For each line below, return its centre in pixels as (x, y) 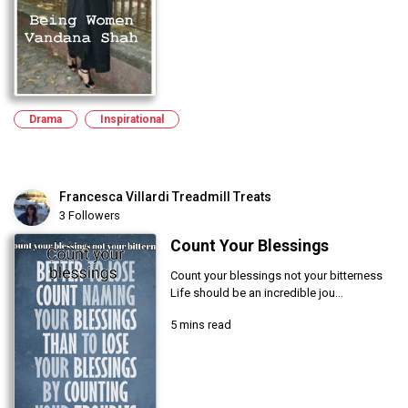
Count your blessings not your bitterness (276, 275)
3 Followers (90, 215)
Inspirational (132, 119)
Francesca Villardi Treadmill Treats (165, 196)
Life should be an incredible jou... (256, 292)
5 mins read (200, 324)
